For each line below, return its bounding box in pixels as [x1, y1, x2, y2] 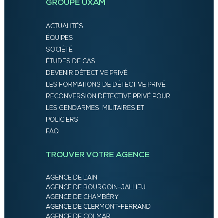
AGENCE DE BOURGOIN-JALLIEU [45, 184, 145, 191]
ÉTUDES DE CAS [45, 58, 95, 65]
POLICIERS [45, 117, 78, 124]
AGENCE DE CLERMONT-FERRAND [45, 204, 151, 211]
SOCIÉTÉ [45, 47, 73, 54]
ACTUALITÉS [45, 23, 83, 30]
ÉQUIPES [45, 35, 73, 42]
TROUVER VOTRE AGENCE [45, 151, 149, 160]
